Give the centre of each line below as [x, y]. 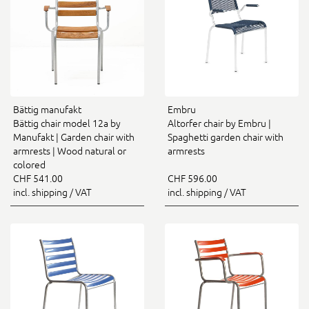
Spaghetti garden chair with [226, 137]
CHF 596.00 [192, 179]
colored [29, 165]
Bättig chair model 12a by [67, 123]
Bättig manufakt [47, 110]
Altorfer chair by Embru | [219, 123]
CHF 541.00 [38, 179]
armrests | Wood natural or [70, 151]
